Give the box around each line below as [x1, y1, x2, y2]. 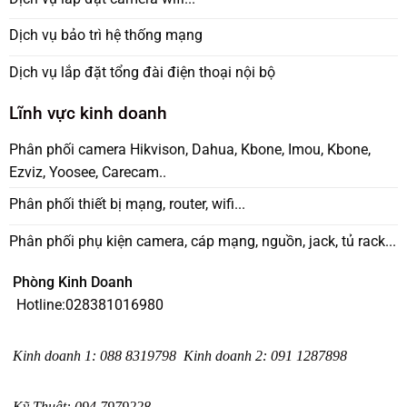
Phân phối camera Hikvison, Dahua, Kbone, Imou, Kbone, [9, 140, 371, 158]
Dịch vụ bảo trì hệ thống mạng [9, 26, 203, 45]
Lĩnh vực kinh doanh [9, 103, 167, 124]
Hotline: [13, 296, 65, 314]
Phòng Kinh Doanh [9, 273, 133, 292]
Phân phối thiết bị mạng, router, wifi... [9, 195, 245, 213]
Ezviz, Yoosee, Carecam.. [9, 163, 166, 181]
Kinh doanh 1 [9, 348, 92, 364]
